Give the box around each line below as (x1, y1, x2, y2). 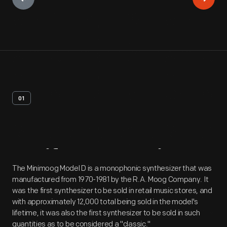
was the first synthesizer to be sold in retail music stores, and (12, 186, 212, 196)
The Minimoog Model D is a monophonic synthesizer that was (12, 164, 212, 173)
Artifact (12, 148, 91, 173)
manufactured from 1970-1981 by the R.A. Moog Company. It (12, 175, 209, 184)
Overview (95, 148, 193, 173)
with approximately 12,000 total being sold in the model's (12, 197, 198, 207)
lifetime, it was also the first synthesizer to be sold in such (12, 208, 200, 218)
